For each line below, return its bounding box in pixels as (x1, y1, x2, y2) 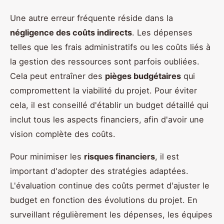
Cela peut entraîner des (10, 70, 105, 81)
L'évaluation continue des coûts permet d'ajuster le (10, 180, 209, 190)
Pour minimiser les (10, 151, 84, 161)
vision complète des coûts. (10, 128, 115, 139)
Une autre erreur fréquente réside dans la (10, 12, 173, 23)
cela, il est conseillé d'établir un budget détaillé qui (10, 99, 208, 110)
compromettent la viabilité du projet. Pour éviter (10, 85, 197, 95)
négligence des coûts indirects (10, 27, 132, 37)
